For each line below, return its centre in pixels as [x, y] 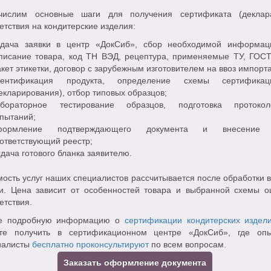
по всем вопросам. [188, 244]
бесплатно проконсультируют [89, 244]
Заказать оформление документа [135, 263]
